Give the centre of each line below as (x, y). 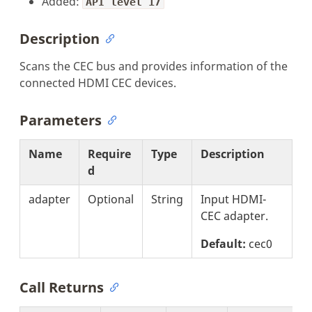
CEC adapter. (234, 216)
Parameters (61, 120)
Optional (111, 199)
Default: (223, 243)
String (167, 199)
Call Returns (62, 287)
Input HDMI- (233, 199)
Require (109, 154)
